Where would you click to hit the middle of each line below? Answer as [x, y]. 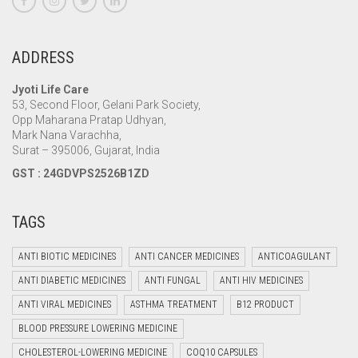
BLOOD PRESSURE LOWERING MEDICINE [98, 328]
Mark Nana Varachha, [67, 135]
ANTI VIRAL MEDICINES [65, 304]
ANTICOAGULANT [294, 256]
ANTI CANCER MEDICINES [187, 256]
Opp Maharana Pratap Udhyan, [89, 120]
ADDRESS [43, 58]
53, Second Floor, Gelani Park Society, [106, 105]
